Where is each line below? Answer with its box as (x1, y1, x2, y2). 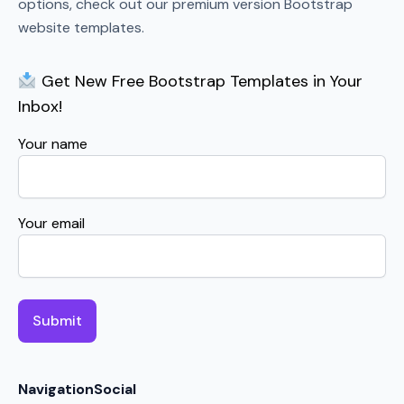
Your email (18, 214, 85, 234)
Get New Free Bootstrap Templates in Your (36, 70, 363, 93)
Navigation (18, 380, 94, 399)
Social (94, 380, 136, 399)
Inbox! (18, 96, 62, 118)
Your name (18, 134, 87, 154)
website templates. (18, 18, 144, 38)
